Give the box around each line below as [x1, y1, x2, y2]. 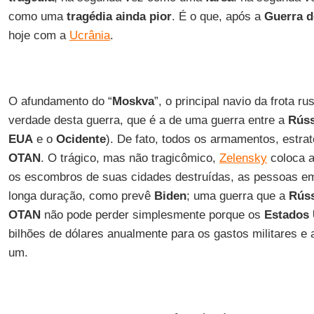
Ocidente [55, 132, 106, 146]
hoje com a [8, 29, 69, 42]
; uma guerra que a [186, 189, 289, 203]
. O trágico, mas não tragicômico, [40, 151, 219, 165]
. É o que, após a [171, 10, 264, 23]
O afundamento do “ [8, 95, 112, 108]
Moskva [111, 95, 154, 108]
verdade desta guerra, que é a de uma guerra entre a [8, 114, 288, 127]
